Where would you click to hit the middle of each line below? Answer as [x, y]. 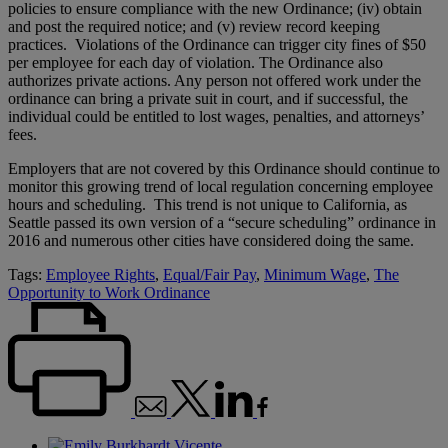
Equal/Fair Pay [209, 274]
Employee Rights [100, 274]
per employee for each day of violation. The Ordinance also [195, 62]
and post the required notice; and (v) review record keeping [194, 26]
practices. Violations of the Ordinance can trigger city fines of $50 [217, 44]
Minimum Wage [315, 274]
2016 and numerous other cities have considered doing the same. [211, 240]
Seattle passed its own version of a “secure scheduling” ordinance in [222, 222]
